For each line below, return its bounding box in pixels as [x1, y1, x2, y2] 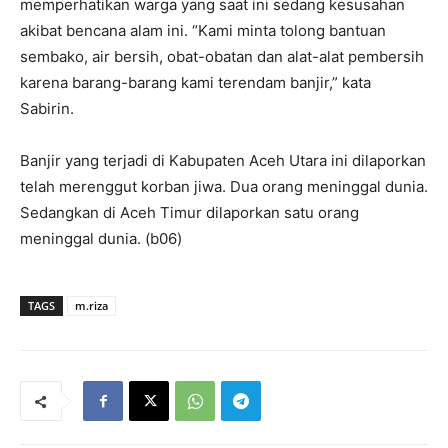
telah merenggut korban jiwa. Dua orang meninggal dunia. [20, 177, 428, 197]
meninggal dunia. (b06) [20, 229, 182, 249]
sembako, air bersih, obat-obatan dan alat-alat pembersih [20, 47, 424, 67]
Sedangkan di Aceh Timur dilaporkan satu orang [20, 203, 359, 223]
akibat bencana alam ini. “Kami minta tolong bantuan [20, 21, 386, 41]
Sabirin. [20, 99, 74, 119]
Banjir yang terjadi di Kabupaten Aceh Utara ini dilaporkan [20, 151, 426, 171]
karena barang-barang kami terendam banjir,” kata [20, 73, 371, 93]
